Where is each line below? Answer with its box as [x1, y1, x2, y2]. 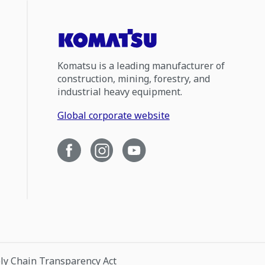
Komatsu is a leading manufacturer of [57, 59, 225, 72]
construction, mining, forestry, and [57, 72, 210, 85]
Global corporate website [57, 109, 170, 122]
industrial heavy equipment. [57, 85, 182, 98]
